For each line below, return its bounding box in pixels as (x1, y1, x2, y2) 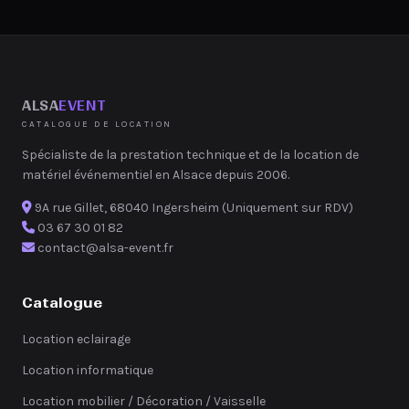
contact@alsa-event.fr (37, 240, 173, 257)
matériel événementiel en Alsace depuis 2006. (22, 167, 289, 184)
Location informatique (22, 362, 153, 379)
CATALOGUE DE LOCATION (22, 119, 173, 130)
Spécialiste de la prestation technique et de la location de (22, 147, 359, 163)
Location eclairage (22, 331, 131, 348)
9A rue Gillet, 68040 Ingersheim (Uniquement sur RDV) (32, 200, 353, 216)
